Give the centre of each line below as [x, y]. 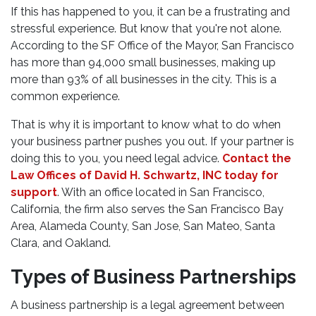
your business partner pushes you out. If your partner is [152, 141]
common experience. [68, 96]
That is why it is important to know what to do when [146, 124]
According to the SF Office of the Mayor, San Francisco [152, 45]
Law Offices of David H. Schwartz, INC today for [145, 175]
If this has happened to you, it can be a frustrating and [150, 12]
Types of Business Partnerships [156, 277]
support [34, 192]
